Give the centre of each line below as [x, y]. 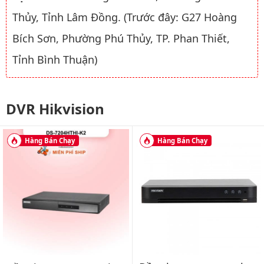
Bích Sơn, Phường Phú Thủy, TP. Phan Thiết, [121, 38]
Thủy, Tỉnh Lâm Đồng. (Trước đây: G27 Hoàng [125, 17]
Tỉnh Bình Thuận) [55, 60]
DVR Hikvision [55, 109]
